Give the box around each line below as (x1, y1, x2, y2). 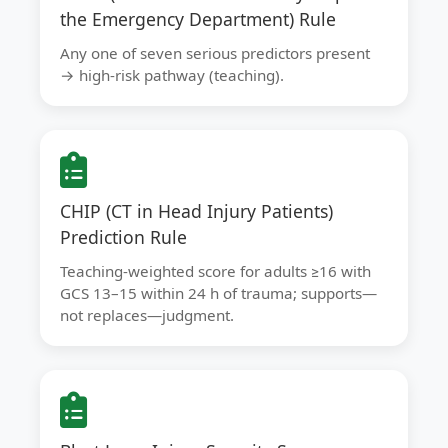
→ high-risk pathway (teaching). (60, 65, 284, 85)
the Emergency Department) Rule (60, 7, 336, 31)
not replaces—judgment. (60, 305, 234, 325)
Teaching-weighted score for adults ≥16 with (60, 261, 371, 281)
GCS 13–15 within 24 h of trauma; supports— (60, 283, 377, 303)
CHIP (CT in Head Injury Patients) (60, 199, 333, 223)
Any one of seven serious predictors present (60, 43, 370, 63)
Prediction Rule (60, 225, 187, 249)
